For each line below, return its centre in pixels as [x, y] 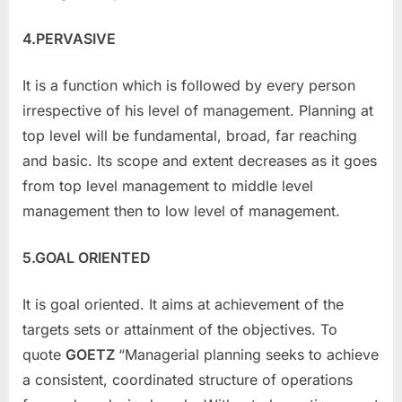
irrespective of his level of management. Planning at [198, 111]
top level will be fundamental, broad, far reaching [190, 136]
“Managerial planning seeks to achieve [249, 355]
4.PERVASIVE [69, 39]
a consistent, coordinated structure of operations [188, 380]
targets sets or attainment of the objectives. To [180, 330]
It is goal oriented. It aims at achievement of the [183, 305]
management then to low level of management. [181, 211]
